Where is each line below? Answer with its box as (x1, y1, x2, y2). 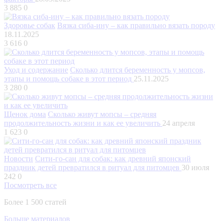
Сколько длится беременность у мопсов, (70, 65, 205, 74)
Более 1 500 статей (4, 197, 67, 206)
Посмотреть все (4, 181, 57, 189)
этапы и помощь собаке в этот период (4, 74, 134, 83)
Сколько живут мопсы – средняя (48, 110, 156, 118)
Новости (4, 154, 33, 163)
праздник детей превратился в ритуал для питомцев (4, 163, 182, 172)
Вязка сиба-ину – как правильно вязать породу (57, 21, 215, 30)
